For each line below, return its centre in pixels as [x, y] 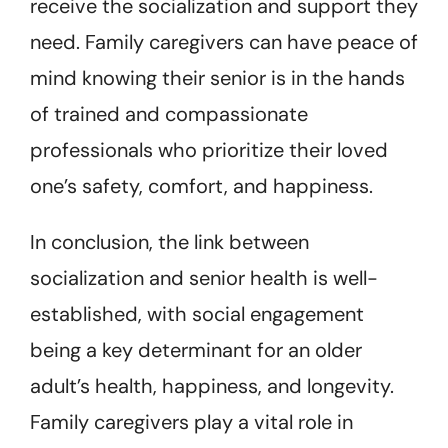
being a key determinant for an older [196, 349]
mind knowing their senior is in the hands [217, 77]
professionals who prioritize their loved [209, 149]
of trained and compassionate [169, 113]
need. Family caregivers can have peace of [224, 41]
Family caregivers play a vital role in [191, 421]
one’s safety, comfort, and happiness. [201, 185]
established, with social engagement [197, 313]
